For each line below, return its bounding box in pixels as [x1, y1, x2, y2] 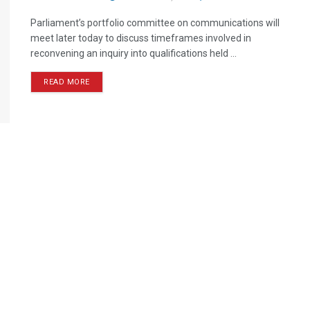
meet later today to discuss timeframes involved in [30, 33, 251, 44]
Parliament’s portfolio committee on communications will [30, 17, 280, 28]
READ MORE [44, 77, 90, 86]
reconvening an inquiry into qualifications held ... [30, 48, 237, 59]
